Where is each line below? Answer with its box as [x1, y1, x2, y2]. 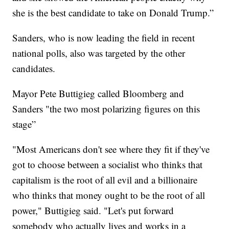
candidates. [12, 62, 56, 75]
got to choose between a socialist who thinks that [12, 158, 203, 171]
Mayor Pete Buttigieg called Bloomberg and [12, 87, 185, 100]
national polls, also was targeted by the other [12, 47, 186, 60]
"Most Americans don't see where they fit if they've [12, 143, 210, 156]
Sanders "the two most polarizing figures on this [12, 102, 200, 116]
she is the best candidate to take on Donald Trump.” [12, 6, 214, 19]
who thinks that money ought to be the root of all [12, 189, 205, 202]
